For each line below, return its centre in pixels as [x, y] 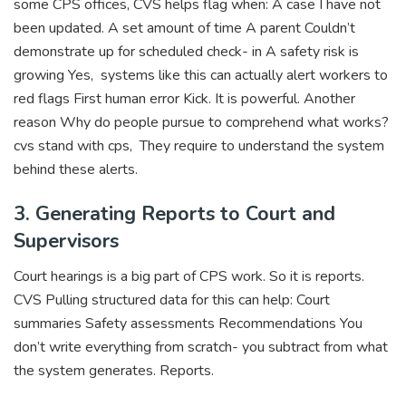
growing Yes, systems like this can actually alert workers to [201, 75]
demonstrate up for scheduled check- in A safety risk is [186, 51]
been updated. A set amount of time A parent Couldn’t [184, 28]
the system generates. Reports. [114, 371]
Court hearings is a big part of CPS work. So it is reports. [189, 277]
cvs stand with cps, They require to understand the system [199, 145]
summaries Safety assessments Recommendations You [188, 324]
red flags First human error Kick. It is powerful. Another [184, 98]
